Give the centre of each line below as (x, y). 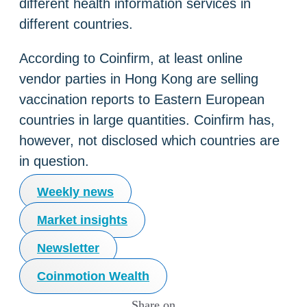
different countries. (76, 24)
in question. (54, 161)
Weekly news (75, 192)
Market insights (82, 220)
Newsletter (68, 248)
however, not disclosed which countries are (149, 140)
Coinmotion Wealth (93, 276)
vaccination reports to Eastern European (142, 99)
